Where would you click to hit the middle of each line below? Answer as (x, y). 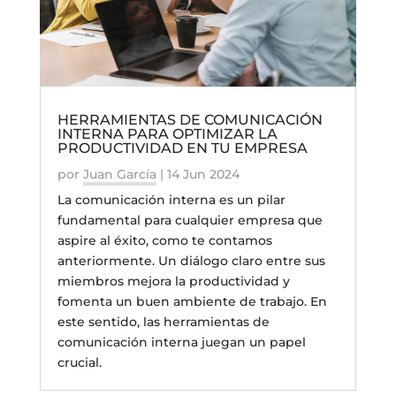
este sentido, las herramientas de (163, 321)
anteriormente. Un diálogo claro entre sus (191, 260)
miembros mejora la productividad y (173, 281)
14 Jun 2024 (203, 174)
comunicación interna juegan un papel (181, 342)
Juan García (119, 174)
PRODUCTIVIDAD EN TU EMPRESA (182, 148)
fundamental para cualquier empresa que (190, 220)
